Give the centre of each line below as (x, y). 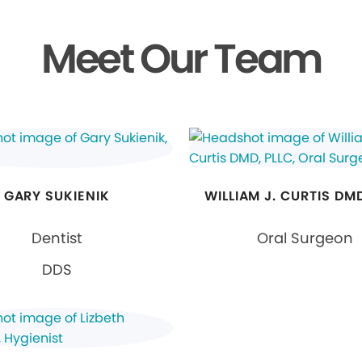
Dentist (57, 238)
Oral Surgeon (305, 238)
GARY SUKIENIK (57, 196)
